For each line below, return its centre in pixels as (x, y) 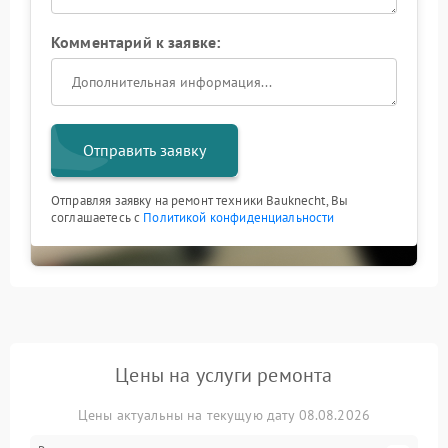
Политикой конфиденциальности (239, 218)
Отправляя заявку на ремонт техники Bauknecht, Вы (200, 201)
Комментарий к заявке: (136, 42)
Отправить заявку (144, 150)
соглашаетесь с (97, 218)
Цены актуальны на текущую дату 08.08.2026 (224, 415)
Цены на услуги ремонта (224, 375)
